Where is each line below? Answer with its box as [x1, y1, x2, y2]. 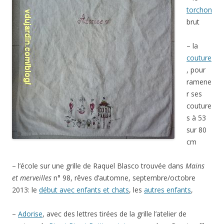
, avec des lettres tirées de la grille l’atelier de [42, 208, 186, 218]
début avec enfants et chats [39, 184, 129, 194]
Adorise [18, 208, 42, 218]
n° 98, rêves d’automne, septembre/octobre [51, 172, 195, 182]
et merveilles [12, 172, 51, 182]
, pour [186, 64, 205, 74]
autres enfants [144, 184, 191, 194]
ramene [186, 76, 211, 86]
